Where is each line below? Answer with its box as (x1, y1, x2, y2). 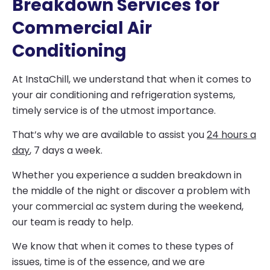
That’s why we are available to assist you (12, 128, 207, 142)
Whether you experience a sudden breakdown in (12, 168, 242, 182)
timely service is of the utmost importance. (12, 103, 216, 118)
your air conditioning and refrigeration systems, (12, 87, 235, 102)
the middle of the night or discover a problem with (12, 183, 250, 198)
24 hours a (207, 128, 256, 142)
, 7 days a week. (30, 143, 102, 158)
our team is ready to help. (12, 215, 133, 229)
